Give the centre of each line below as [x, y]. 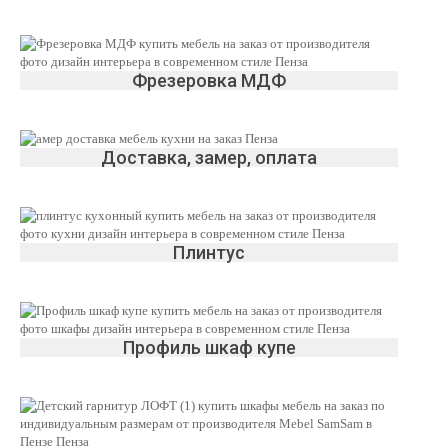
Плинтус [209, 252]
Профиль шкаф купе [209, 347]
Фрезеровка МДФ [209, 80]
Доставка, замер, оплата [209, 157]
